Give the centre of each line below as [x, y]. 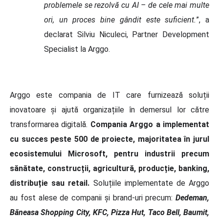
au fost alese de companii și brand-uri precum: [93, 197]
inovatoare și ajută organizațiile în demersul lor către [109, 109]
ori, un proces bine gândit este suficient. [120, 20]
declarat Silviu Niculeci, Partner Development [127, 34]
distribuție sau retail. [52, 183]
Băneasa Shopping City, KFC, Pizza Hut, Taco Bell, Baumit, [109, 212]
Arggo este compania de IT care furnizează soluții [109, 95]
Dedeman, [192, 197]
